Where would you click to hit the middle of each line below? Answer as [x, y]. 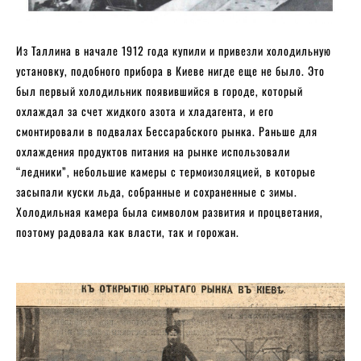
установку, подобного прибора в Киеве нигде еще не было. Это [170, 70]
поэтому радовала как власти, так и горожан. [128, 231]
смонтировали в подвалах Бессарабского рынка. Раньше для [167, 131]
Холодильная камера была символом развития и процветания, [170, 211]
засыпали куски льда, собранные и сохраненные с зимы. [157, 191]
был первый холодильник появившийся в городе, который [160, 90]
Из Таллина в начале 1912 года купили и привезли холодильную [174, 50]
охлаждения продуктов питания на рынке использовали [153, 151]
